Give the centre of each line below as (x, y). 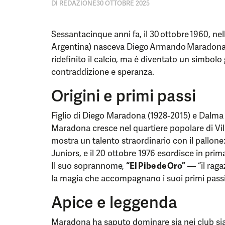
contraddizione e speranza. (103, 72)
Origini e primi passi (124, 96)
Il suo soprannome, (89, 166)
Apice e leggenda (114, 202)
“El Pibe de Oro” (156, 166)
